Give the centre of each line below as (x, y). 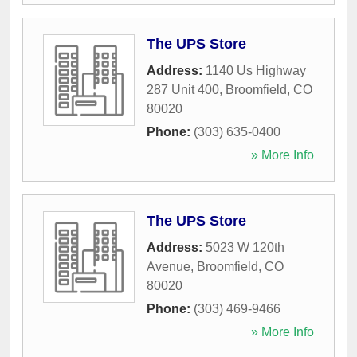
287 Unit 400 (183, 90)
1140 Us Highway (256, 71)
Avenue (169, 267)
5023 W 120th (245, 248)
